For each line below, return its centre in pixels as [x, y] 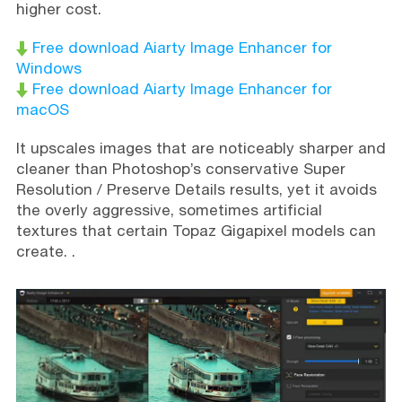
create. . [45, 251]
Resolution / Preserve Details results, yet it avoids [196, 189]
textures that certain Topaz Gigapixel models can [196, 230]
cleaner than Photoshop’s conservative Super [180, 168]
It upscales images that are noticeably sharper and [201, 148]
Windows [48, 68]
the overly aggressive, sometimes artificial [169, 210]
